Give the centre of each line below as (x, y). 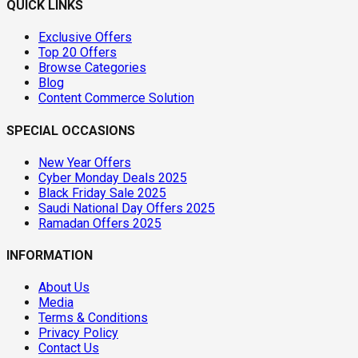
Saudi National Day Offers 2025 (127, 208)
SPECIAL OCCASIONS (71, 130)
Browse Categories (92, 68)
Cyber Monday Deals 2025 (113, 177)
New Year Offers (85, 162)
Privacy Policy (78, 333)
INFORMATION (50, 256)
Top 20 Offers (78, 53)
